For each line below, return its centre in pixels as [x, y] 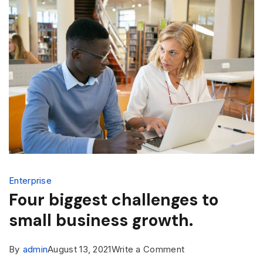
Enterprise [30, 181]
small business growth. [101, 221]
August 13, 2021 [80, 249]
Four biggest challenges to [114, 200]
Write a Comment [148, 249]
